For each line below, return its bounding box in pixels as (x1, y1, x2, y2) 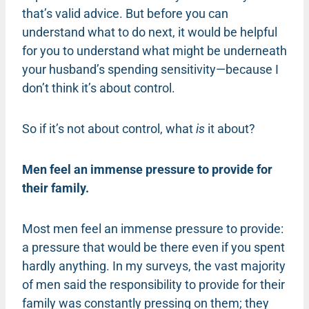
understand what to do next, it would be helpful (22, 24, 277, 39)
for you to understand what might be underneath (22, 43, 287, 58)
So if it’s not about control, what (22, 121, 196, 136)
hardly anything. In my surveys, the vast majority (22, 258, 286, 273)
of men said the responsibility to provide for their (22, 277, 285, 292)
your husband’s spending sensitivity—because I (22, 61, 279, 77)
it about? (205, 121, 255, 136)
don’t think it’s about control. (22, 80, 175, 95)
